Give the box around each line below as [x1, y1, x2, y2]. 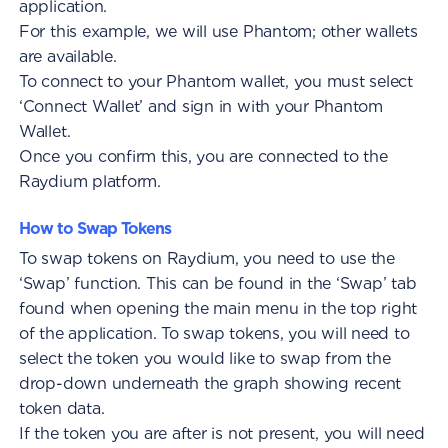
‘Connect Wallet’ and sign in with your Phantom [18, 97, 383, 117]
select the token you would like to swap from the [18, 349, 391, 369]
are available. [18, 47, 117, 67]
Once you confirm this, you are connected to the [18, 147, 388, 167]
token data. [18, 399, 105, 419]
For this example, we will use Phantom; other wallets [18, 22, 418, 42]
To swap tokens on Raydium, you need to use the [18, 249, 395, 269]
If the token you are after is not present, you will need [18, 424, 425, 444]
